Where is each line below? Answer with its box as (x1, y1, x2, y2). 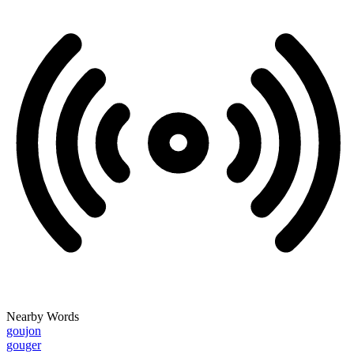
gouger (6, 338, 41, 352)
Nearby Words (6, 310, 79, 324)
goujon (6, 324, 41, 338)
